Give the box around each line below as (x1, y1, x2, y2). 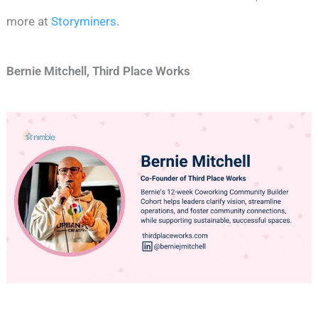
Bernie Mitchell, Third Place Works (6, 63, 191, 78)
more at (6, 13, 49, 28)
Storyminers (48, 13, 117, 28)
